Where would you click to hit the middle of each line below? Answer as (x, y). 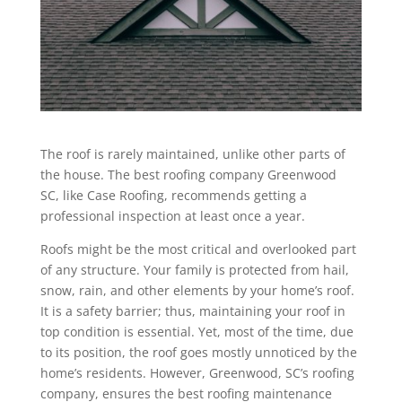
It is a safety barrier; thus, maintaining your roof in (192, 310)
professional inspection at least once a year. (172, 215)
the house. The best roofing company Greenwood (188, 174)
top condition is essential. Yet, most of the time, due (197, 331)
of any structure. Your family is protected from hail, (194, 269)
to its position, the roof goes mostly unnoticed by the (198, 352)
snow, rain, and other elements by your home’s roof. (197, 290)
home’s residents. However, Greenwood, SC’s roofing (197, 372)
